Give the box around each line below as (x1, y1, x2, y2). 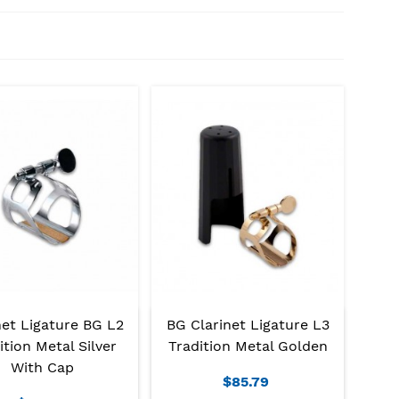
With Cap (11, 358, 75, 376)
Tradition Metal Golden (167, 337, 328, 354)
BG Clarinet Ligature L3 (166, 315, 330, 333)
